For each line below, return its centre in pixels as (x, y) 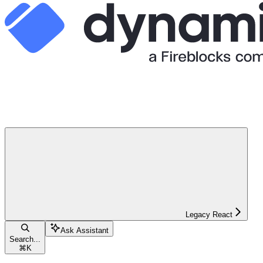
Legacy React (209, 214)
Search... (25, 239)
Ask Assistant (85, 230)
